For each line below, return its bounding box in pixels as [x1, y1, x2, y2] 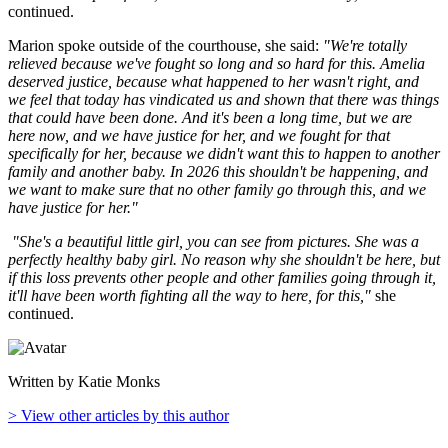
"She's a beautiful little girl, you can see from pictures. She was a [8, 232, 419, 250]
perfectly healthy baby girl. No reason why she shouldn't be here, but [8, 250, 440, 268]
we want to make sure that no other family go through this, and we [8, 180, 426, 198]
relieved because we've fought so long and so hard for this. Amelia [8, 54, 425, 72]
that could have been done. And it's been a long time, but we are [8, 108, 412, 126]
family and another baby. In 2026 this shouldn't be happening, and [8, 162, 428, 180]
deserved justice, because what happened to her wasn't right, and [8, 72, 419, 90]
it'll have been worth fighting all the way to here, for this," [8, 286, 371, 304]
